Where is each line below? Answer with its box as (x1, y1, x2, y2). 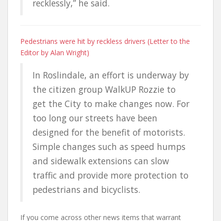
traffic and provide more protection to (33, 169, 188, 181)
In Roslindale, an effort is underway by (33, 69, 189, 81)
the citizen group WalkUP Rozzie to (33, 83, 176, 95)
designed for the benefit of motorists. (33, 126, 185, 138)
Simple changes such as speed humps (33, 140, 185, 152)
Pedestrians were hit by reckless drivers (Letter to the (20, 36, 190, 46)
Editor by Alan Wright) (20, 47, 89, 57)
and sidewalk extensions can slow (33, 154, 169, 167)
